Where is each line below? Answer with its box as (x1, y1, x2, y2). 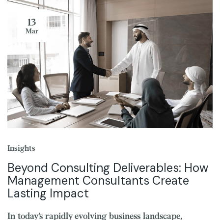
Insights (7, 143, 35, 152)
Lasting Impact (7, 185, 89, 201)
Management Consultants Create (7, 172, 189, 188)
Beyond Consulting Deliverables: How (7, 160, 208, 175)
